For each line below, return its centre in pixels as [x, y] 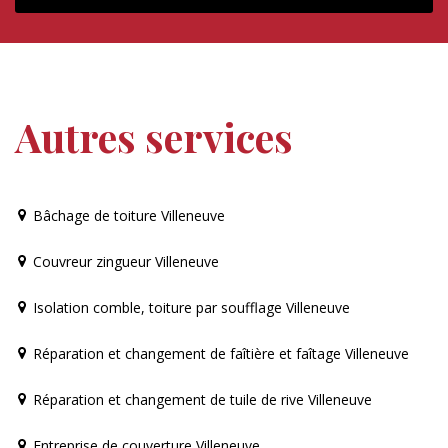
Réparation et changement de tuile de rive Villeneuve [202, 399]
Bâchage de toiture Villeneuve [129, 215]
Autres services [154, 136]
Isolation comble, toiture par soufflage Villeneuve [191, 307]
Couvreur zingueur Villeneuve [126, 261]
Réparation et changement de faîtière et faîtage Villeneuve [221, 353]
